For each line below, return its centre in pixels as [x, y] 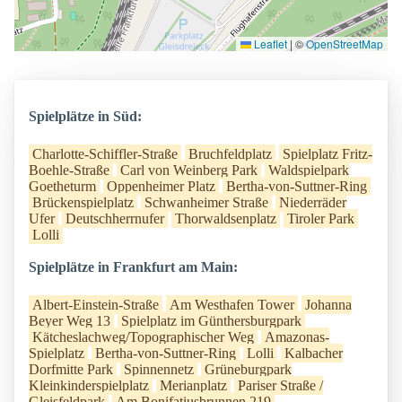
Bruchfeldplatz [230, 154]
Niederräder [313, 203]
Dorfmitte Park [71, 370]
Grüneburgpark [248, 370]
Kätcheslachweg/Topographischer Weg [143, 337]
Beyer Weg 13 [70, 321]
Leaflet [269, 44]
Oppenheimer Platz [161, 187]
